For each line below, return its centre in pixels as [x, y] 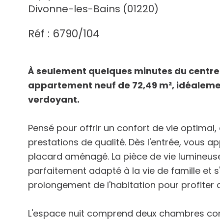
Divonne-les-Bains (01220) [93, 9]
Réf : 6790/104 [64, 33]
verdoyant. [54, 99]
